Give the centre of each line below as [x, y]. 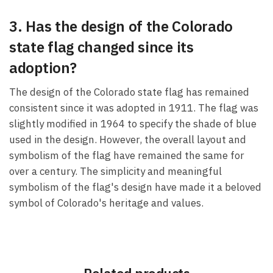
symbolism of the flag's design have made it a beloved [135, 187]
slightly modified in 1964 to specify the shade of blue [133, 124]
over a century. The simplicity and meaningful [115, 172]
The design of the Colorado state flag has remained [129, 92]
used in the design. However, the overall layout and [128, 140]
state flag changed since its [101, 47]
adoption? [43, 68]
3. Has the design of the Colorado [121, 27]
